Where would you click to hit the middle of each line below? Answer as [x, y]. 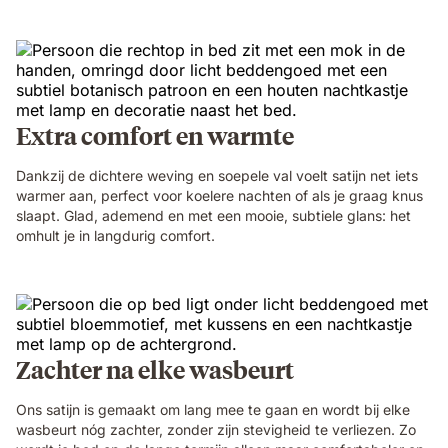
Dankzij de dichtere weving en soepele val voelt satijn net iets [217, 175]
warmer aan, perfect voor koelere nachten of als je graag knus [219, 195]
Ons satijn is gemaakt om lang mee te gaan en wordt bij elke [213, 409]
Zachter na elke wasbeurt [155, 368]
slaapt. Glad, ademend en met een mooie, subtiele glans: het [213, 215]
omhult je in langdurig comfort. [115, 235]
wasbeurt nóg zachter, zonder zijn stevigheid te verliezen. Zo [216, 429]
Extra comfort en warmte [155, 134]
